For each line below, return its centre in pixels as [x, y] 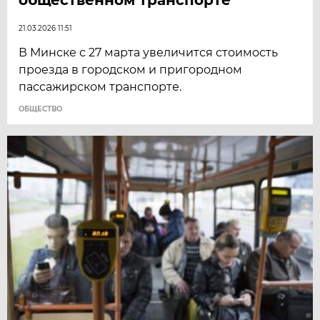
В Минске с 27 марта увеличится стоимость [149, 52]
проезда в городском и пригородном [131, 69]
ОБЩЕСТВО [41, 109]
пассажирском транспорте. [100, 86]
